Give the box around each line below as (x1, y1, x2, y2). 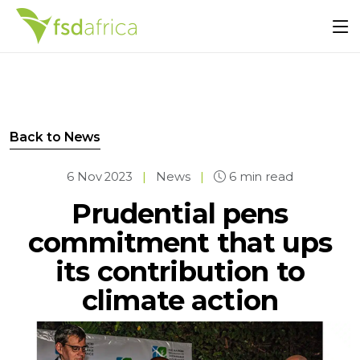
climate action (81, 284, 279, 317)
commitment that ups (28, 226, 332, 260)
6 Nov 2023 (66, 170, 133, 184)
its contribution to (55, 255, 305, 288)
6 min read (225, 170, 294, 184)
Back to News (10, 129, 101, 145)
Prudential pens (72, 197, 288, 231)
